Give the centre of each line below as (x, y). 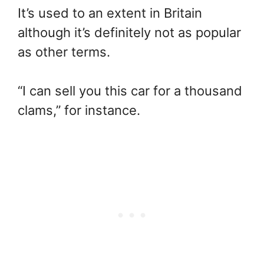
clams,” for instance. (79, 110)
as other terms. (64, 52)
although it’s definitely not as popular (129, 32)
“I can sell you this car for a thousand (130, 90)
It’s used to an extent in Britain (110, 13)
